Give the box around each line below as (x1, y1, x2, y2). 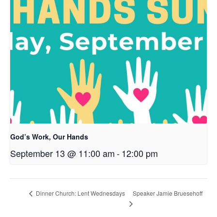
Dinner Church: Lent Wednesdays (34, 189, 125, 198)
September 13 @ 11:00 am (10, 147, 115, 160)
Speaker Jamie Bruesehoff (133, 188, 203, 197)
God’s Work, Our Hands (10, 132, 88, 142)
